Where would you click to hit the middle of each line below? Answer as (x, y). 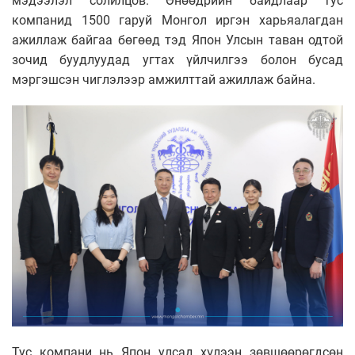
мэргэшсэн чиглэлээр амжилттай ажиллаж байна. (164, 80)
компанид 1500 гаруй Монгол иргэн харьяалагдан (177, 21)
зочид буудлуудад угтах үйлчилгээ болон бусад (177, 60)
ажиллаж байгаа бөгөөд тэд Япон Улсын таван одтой (177, 40)
